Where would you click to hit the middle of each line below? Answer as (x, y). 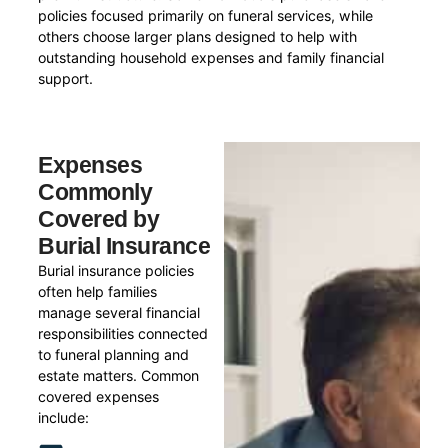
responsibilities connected (123, 334)
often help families (98, 292)
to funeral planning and (114, 355)
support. (66, 79)
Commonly (95, 192)
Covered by (99, 219)
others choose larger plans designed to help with (198, 37)
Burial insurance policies (116, 271)
